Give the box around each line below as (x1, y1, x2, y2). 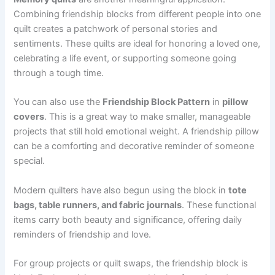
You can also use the (14, 96, 103, 108)
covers (14, 111, 45, 123)
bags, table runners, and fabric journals (14, 199, 182, 211)
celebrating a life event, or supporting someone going (14, 52, 237, 64)
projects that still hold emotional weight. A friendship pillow (14, 126, 260, 137)
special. (14, 155, 45, 167)
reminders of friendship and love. (14, 228, 152, 240)
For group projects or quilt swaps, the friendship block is (14, 257, 249, 269)
